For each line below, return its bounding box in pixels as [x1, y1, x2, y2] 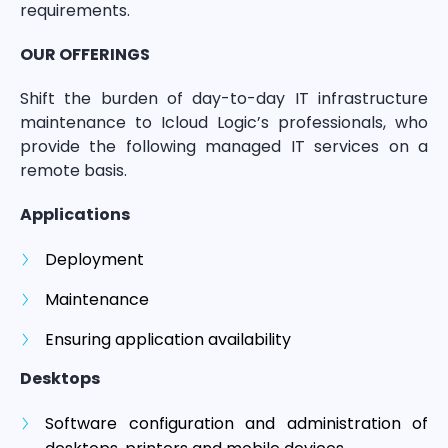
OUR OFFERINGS [20, 42, 150, 66]
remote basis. [20, 158, 127, 182]
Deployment [45, 247, 144, 271]
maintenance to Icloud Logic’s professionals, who [20, 110, 428, 134]
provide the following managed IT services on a [20, 134, 428, 158]
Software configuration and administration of [45, 411, 428, 435]
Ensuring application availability [45, 327, 291, 351]
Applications [20, 202, 130, 226]
